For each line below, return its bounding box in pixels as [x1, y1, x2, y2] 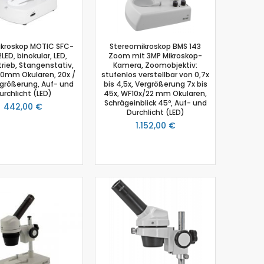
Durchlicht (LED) [126, 107, 184, 117]
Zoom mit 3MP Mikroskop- [108, 50, 202, 61]
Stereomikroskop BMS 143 [110, 41, 201, 51]
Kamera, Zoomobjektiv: [113, 60, 197, 70]
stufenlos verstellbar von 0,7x [101, 69, 209, 80]
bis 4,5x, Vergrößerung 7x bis [103, 78, 207, 89]
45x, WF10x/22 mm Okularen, [104, 88, 207, 98]
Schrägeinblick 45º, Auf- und [104, 97, 207, 108]
